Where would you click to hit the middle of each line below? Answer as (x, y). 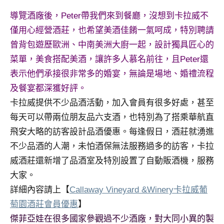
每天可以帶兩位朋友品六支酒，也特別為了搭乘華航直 (112, 117)
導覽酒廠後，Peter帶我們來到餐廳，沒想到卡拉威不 (109, 16)
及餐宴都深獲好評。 (48, 88)
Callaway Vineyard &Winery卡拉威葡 (138, 190)
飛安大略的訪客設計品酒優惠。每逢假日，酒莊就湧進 (112, 132)
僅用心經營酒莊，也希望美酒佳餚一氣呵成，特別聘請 (112, 30)
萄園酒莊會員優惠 (44, 204)
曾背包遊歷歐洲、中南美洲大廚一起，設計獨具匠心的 (112, 45)
